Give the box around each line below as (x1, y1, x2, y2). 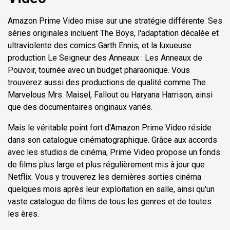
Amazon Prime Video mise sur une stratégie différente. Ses (8, 15, 222, 26)
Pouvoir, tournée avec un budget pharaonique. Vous (8, 65, 190, 75)
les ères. (8, 208, 39, 219)
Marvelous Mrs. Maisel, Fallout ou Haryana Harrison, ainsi (8, 89, 213, 100)
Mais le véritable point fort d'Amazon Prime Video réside (8, 122, 212, 132)
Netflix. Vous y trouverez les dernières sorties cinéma (8, 171, 201, 182)
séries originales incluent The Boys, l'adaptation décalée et (8, 28, 219, 38)
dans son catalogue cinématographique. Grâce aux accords (8, 135, 217, 145)
